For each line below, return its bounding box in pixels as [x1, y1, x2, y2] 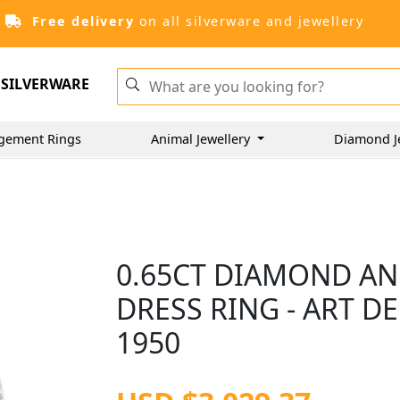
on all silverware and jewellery [134, 12, 363, 29]
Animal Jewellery [151, 129, 254, 147]
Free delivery [31, 12, 134, 29]
